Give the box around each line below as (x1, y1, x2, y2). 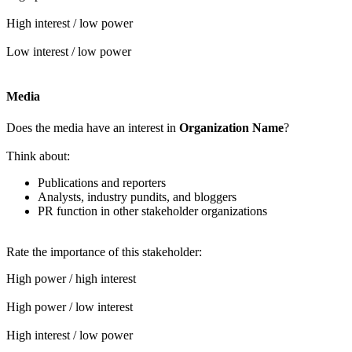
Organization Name (179, 120, 284, 134)
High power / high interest (6, 271, 136, 285)
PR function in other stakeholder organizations (38, 203, 267, 218)
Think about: (6, 148, 70, 163)
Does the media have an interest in (6, 120, 179, 134)
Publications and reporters (38, 175, 166, 189)
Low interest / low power (6, 45, 131, 59)
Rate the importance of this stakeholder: (6, 244, 202, 258)
